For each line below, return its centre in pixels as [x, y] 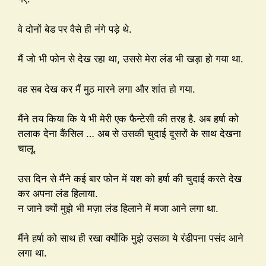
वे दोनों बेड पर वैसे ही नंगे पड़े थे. [75, 29]
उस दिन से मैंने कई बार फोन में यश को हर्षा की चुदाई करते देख [130, 178]
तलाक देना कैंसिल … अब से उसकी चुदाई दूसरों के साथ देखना [129, 134]
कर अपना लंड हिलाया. [58, 193]
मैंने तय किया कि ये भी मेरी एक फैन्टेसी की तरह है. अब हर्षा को [128, 119]
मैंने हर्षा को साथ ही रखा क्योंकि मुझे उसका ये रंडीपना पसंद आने [131, 238]
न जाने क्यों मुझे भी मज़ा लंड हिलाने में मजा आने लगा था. [118, 208]
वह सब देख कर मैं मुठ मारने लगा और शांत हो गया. [107, 89]
